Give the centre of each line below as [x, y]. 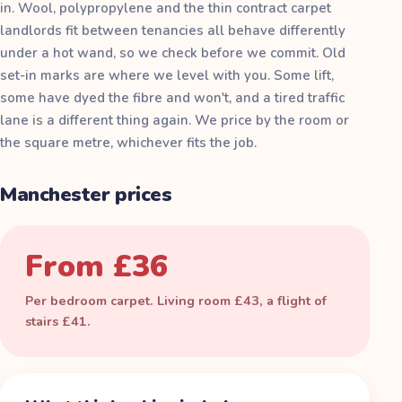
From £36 [96, 266]
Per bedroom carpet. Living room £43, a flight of [176, 300]
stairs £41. [58, 321]
